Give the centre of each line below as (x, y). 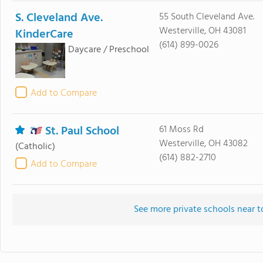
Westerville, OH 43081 (202, 31)
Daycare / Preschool (109, 50)
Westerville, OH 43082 (203, 144)
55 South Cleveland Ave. (206, 17)
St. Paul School (82, 131)
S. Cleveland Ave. (59, 18)
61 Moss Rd (181, 130)
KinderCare (44, 35)
